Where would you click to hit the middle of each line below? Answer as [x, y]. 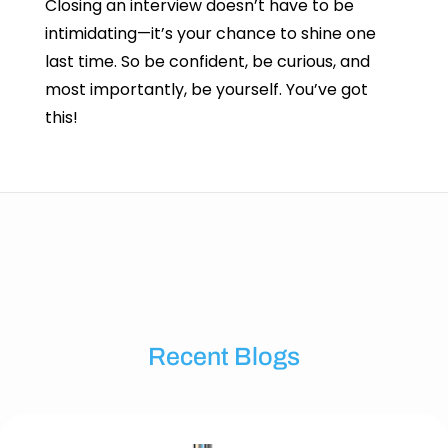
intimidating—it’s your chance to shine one [210, 33]
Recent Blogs [224, 356]
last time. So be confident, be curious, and [207, 61]
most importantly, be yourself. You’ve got [206, 89]
